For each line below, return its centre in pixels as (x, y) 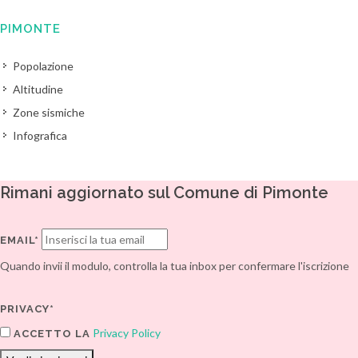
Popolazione (43, 66)
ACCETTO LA (50, 334)
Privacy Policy (127, 333)
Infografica (40, 135)
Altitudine (38, 89)
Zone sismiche (49, 112)
